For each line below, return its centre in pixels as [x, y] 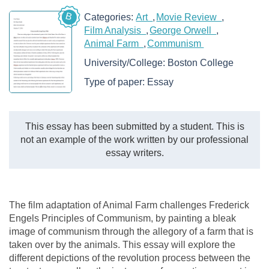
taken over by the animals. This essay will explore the [122, 244]
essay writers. [134, 153]
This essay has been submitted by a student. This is [134, 126]
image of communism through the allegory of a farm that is [131, 231]
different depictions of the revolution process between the [130, 258]
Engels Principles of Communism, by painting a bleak [122, 218]
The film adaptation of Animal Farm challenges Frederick [129, 205]
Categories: [110, 17]
